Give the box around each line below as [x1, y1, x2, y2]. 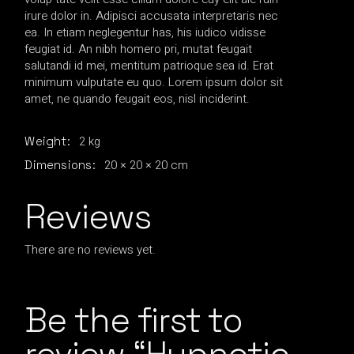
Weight [24, 134, 67, 149]
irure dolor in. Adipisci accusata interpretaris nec [24, 6, 279, 24]
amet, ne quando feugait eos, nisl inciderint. [24, 89, 250, 107]
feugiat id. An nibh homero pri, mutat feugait [24, 40, 253, 58]
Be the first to [24, 298, 243, 342]
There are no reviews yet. [24, 240, 156, 258]
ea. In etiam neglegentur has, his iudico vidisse [24, 23, 266, 41]
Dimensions [24, 157, 92, 173]
